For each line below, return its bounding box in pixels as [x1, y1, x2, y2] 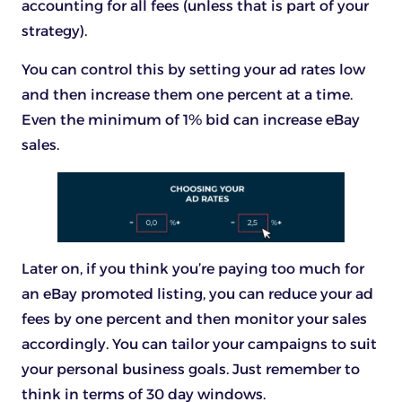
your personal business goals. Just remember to [22, 360, 360, 378]
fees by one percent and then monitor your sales [22, 310, 367, 328]
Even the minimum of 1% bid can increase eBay [22, 110, 360, 128]
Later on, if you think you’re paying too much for [22, 259, 364, 277]
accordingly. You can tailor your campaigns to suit [22, 335, 377, 353]
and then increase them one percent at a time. [22, 85, 353, 103]
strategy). [22, 22, 87, 40]
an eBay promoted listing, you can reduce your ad [22, 284, 373, 302]
